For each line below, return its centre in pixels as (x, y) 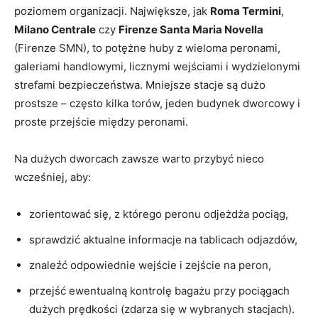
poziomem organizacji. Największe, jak (112, 11)
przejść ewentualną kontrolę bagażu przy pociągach (159, 291)
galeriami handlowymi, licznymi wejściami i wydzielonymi (157, 67)
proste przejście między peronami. (101, 122)
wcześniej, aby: (53, 177)
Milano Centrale (55, 30)
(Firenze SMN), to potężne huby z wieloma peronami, (147, 48)
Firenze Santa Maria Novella (191, 30)
